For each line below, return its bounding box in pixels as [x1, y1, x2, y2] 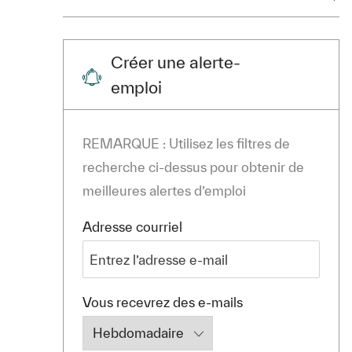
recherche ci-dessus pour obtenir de [82, 159, 304, 175]
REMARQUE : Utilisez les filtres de [82, 136, 290, 152]
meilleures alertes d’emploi [82, 183, 246, 199]
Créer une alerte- [111, 53, 240, 72]
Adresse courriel [82, 219, 182, 235]
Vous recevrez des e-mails [82, 295, 243, 310]
